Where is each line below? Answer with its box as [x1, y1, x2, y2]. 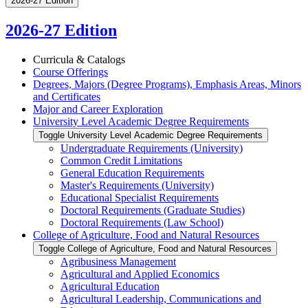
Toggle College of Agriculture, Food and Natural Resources [38, 243, 272, 254]
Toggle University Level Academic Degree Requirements [38, 129, 263, 140]
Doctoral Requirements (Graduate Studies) [60, 203, 245, 216]
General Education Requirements [60, 166, 204, 179]
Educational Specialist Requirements [60, 191, 219, 203]
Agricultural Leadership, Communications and [60, 292, 261, 305]
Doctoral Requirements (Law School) [60, 216, 223, 228]
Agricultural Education [60, 280, 159, 292]
